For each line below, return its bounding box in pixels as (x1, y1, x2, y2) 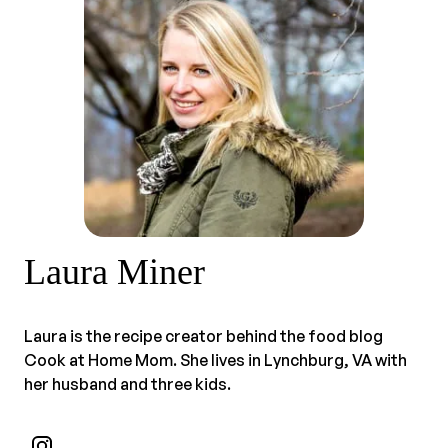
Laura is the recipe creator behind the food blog (24, 325, 383, 346)
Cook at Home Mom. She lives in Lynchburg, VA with (24, 349, 407, 370)
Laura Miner (24, 251, 205, 292)
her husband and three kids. (24, 373, 231, 394)
